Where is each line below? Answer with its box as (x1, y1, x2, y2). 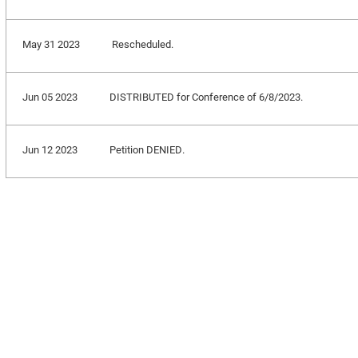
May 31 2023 (22, 37, 80, 51)
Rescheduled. (111, 37, 173, 51)
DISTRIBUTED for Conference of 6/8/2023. (109, 89, 303, 104)
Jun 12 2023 (22, 142, 78, 157)
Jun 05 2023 (22, 89, 78, 104)
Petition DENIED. (109, 142, 185, 157)
